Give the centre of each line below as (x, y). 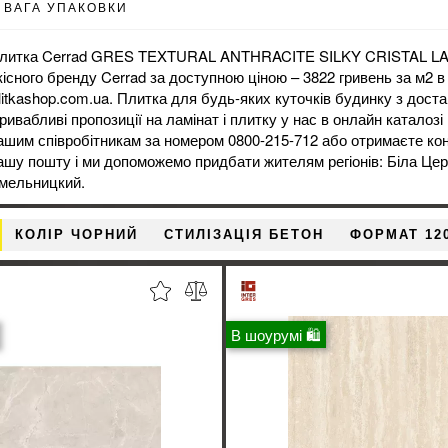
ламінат (193, 118)
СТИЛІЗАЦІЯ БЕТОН (244, 234)
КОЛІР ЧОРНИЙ (76, 234)
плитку (254, 118)
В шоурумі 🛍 (276, 334)
